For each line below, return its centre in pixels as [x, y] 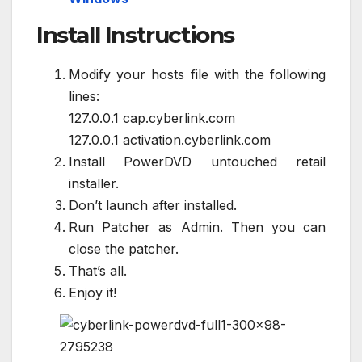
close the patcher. [124, 248]
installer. [94, 183]
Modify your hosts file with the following [197, 74]
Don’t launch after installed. [153, 205]
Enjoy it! [93, 292]
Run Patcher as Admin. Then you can [197, 227]
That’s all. [98, 270]
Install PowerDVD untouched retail [197, 161]
